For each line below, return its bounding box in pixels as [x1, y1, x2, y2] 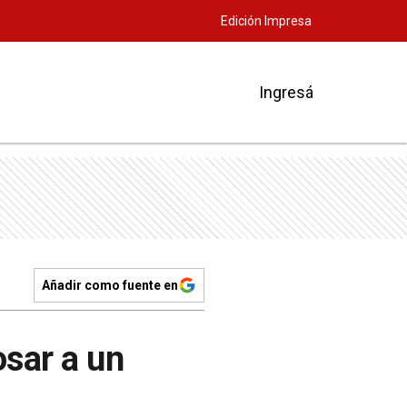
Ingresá [259, 82, 313, 102]
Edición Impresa [221, 14, 312, 28]
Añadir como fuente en [42, 278, 178, 293]
